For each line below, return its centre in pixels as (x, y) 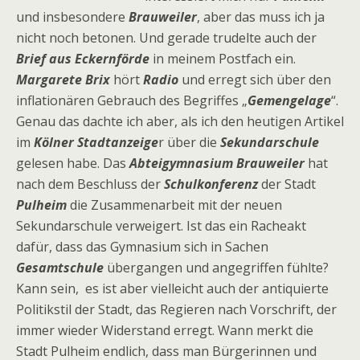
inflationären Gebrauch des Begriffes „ (132, 100)
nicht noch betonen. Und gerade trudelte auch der (166, 38)
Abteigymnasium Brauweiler (217, 163)
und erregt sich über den (255, 80)
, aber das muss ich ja (261, 17)
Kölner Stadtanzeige (96, 142)
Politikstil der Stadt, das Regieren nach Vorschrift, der (176, 309)
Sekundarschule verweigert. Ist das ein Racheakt (161, 226)
